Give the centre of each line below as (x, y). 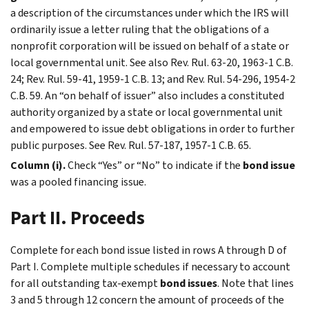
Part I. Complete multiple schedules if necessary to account (150, 266)
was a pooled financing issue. (78, 181)
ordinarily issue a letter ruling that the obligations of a (140, 29)
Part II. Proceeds (78, 218)
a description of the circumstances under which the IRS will (150, 12)
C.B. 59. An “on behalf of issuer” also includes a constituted (147, 95)
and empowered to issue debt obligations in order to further (152, 128)
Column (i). (38, 165)
